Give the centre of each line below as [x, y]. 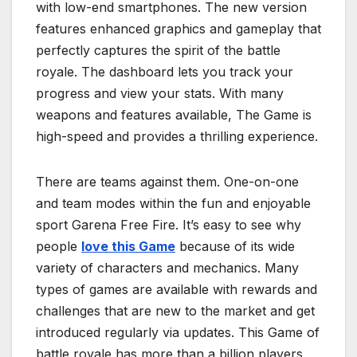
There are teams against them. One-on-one [167, 182]
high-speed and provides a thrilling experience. [177, 137]
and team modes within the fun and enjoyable [173, 204]
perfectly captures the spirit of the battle [158, 51]
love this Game [128, 247]
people [59, 247]
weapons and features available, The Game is [174, 115]
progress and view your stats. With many [160, 94]
